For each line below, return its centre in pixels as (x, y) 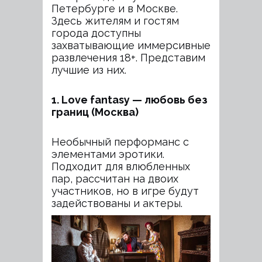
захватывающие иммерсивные (131, 45)
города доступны (96, 33)
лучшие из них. (89, 70)
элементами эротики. (108, 154)
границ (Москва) (95, 112)
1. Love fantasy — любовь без (130, 100)
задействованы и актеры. (117, 203)
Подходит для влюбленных (121, 166)
